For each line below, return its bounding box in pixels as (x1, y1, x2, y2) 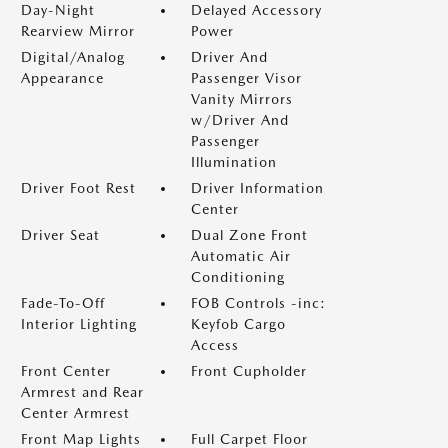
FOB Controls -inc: (191, 295, 326, 311)
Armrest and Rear (21, 384, 144, 400)
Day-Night (21, 2, 95, 18)
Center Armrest (21, 405, 130, 421)
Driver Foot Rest (21, 180, 136, 196)
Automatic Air (191, 248, 291, 264)
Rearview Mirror (21, 23, 135, 39)
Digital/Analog (21, 49, 125, 65)
